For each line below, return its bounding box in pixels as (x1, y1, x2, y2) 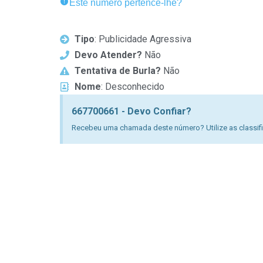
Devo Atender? (75, 49, 142, 60)
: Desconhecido (101, 81, 164, 92)
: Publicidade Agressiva (95, 33, 191, 45)
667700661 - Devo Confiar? (72, 106, 191, 117)
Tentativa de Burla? (75, 65, 161, 76)
